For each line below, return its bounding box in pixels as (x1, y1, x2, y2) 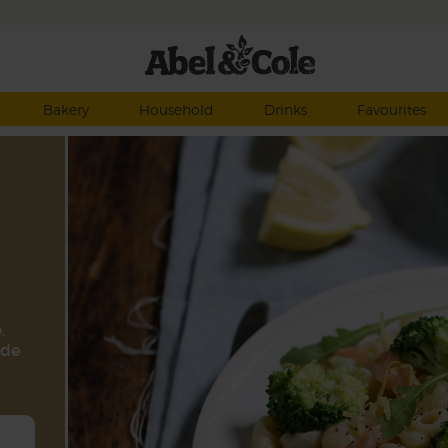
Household (138, 101, 214, 118)
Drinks (263, 101, 307, 118)
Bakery (42, 101, 89, 118)
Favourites (356, 101, 426, 118)
